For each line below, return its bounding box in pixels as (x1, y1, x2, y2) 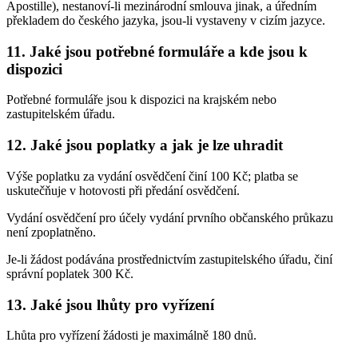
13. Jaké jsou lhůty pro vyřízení (6, 296, 214, 313)
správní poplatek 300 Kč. (6, 266, 133, 280)
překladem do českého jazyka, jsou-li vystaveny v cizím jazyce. (6, 13, 325, 27)
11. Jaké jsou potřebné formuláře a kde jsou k (6, 42, 308, 60)
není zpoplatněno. (6, 225, 96, 239)
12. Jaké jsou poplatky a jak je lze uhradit (6, 137, 283, 154)
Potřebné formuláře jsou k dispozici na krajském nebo (6, 93, 276, 107)
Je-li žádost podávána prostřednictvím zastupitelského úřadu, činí (6, 252, 332, 266)
